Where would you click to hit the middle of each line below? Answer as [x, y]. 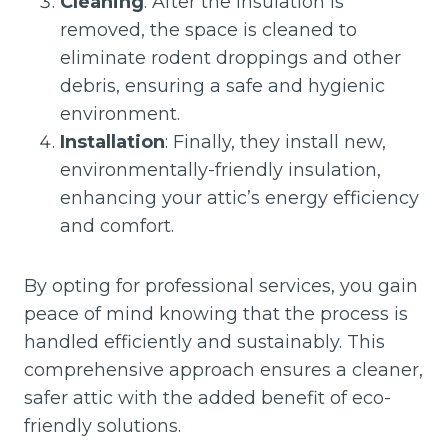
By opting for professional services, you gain [221, 286]
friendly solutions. [102, 426]
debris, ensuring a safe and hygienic [222, 86]
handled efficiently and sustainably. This [204, 342]
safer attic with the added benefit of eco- [207, 398]
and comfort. [117, 226]
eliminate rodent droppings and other [230, 58]
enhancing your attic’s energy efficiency [239, 198]
